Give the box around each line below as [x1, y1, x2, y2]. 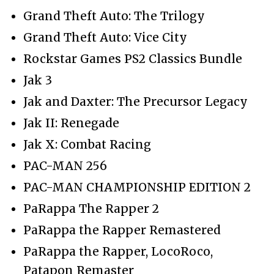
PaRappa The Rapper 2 [23, 201, 159, 216]
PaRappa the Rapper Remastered [23, 222, 221, 237]
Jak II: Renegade [23, 115, 119, 130]
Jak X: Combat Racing [23, 136, 151, 152]
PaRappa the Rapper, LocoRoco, [23, 243, 213, 259]
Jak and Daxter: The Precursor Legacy [23, 94, 248, 109]
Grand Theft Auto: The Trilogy [23, 8, 205, 23]
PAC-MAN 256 [23, 158, 107, 173]
